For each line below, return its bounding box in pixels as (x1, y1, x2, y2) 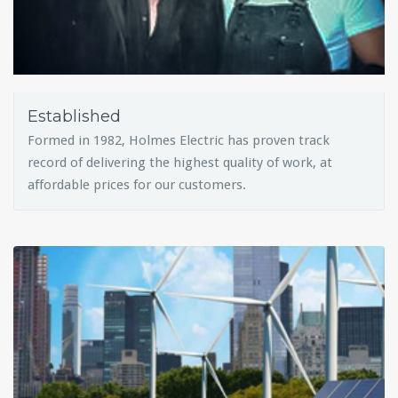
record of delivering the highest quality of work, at (28, 154, 332, 171)
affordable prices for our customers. (28, 176, 246, 193)
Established (28, 106, 121, 126)
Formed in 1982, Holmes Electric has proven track (28, 131, 330, 148)
